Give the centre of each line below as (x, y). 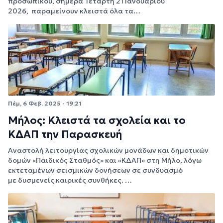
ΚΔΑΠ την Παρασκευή (65, 135)
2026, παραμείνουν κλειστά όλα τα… (74, 11)
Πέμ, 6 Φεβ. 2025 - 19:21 (45, 103)
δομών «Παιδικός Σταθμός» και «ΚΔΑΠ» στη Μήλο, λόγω (105, 161)
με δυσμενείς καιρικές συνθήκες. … (70, 180)
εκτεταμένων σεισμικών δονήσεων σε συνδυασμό (95, 170)
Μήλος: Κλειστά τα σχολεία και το (97, 121)
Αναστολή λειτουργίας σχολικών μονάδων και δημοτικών (108, 151)
